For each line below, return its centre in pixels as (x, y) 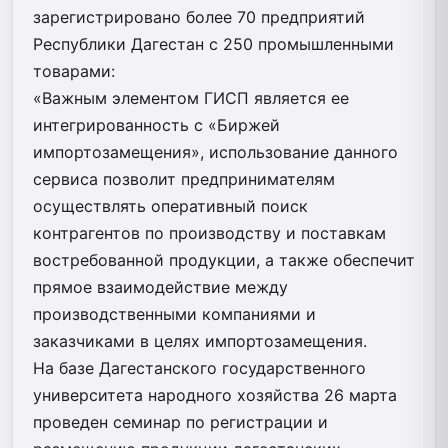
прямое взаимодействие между (160, 286)
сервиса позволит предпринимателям (184, 178)
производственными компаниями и (174, 313)
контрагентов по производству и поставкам (209, 232)
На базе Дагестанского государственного (199, 367)
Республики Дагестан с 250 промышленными (213, 43)
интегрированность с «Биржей (156, 124)
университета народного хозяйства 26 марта (215, 394)
